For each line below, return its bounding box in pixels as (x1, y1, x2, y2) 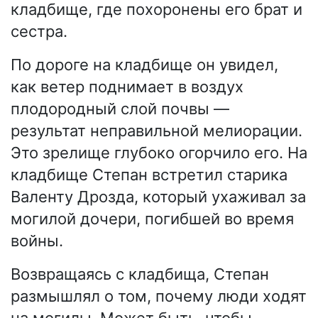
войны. (11, 231, 63, 250)
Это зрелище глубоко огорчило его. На (11, 143, 307, 162)
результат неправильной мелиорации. (11, 121, 302, 140)
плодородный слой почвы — (11, 99, 229, 118)
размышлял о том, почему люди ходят (11, 286, 307, 305)
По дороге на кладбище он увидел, (11, 55, 278, 74)
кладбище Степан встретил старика (11, 165, 287, 184)
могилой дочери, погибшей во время (11, 209, 294, 228)
